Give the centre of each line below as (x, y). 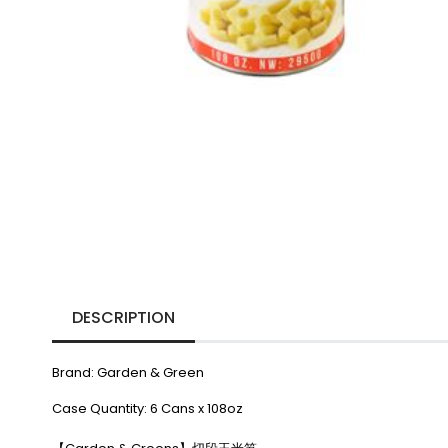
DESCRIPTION (123, 317)
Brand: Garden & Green (128, 372)
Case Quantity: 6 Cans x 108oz (147, 408)
